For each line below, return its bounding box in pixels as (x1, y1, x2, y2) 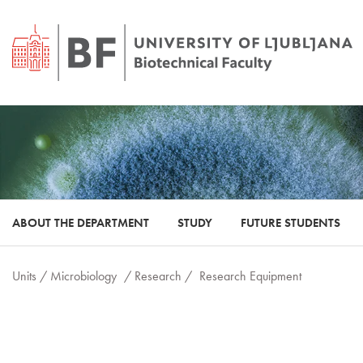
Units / (12, 267, 50, 284)
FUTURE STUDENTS (241, 215, 340, 231)
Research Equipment (199, 267, 301, 284)
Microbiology (50, 267, 117, 284)
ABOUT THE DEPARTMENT (12, 215, 149, 231)
